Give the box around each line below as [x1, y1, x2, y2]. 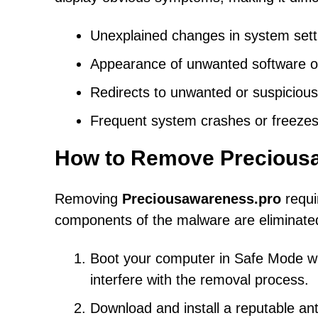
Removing [55, 191, 122, 207]
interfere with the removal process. [90, 272, 309, 287]
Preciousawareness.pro [122, 191, 281, 207]
